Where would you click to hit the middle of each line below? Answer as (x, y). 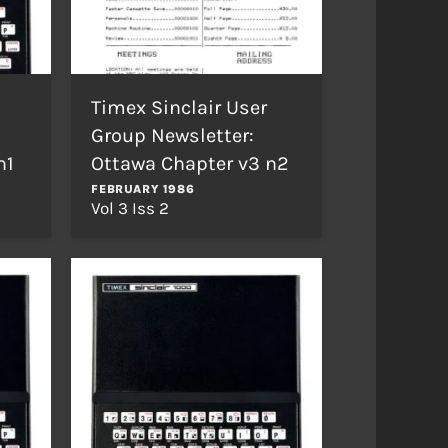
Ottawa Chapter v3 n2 (190, 163)
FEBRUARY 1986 (143, 188)
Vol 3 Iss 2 (130, 207)
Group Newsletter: (173, 135)
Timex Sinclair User (179, 107)
